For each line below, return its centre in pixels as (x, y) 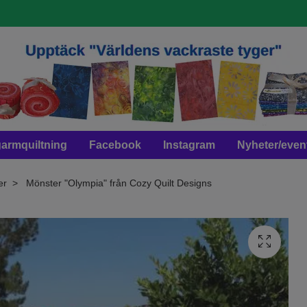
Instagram (189, 145)
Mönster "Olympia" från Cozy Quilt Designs (118, 183)
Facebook (115, 145)
